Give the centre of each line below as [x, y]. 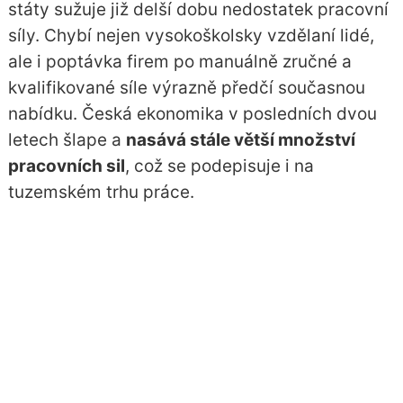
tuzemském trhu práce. [101, 193]
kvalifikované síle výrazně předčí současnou [186, 88]
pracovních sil [66, 166]
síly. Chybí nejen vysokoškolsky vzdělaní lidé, [191, 36]
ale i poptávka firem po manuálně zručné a [179, 62]
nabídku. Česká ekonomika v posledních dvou [192, 114]
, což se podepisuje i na [219, 166]
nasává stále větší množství [240, 140]
